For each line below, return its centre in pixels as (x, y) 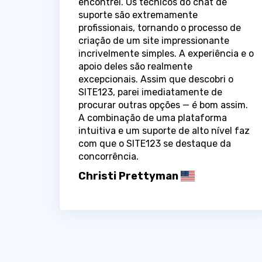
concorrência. (108, 156)
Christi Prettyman (128, 176)
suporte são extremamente (138, 15)
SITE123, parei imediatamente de (150, 92)
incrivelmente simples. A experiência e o (166, 53)
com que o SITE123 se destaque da (155, 143)
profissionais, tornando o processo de (160, 27)
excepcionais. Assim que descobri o (156, 79)
